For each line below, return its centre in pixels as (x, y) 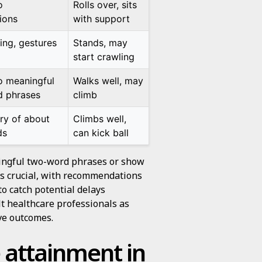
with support (102, 19)
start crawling (104, 57)
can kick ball (101, 133)
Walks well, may (108, 81)
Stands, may (101, 43)
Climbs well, (100, 119)
